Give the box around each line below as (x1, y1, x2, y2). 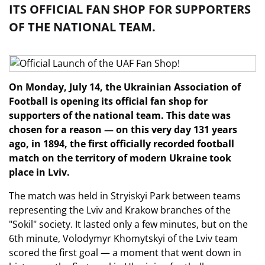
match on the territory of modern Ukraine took (9, 151, 231, 164)
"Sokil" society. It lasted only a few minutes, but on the (9, 218, 248, 231)
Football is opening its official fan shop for (9, 95, 208, 108)
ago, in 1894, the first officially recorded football (9, 137, 234, 150)
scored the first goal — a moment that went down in (9, 246, 241, 259)
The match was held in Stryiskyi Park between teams (9, 189, 241, 202)
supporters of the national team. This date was (9, 109, 231, 122)
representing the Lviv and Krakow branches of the (9, 203, 231, 216)
